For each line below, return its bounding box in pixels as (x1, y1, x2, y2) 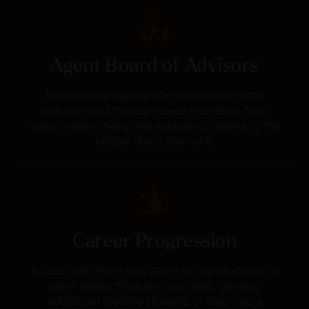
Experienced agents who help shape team (45, 88, 264, 102)
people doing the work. (95, 134, 214, 148)
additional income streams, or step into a (47, 294, 262, 308)
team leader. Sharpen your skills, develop (49, 279, 260, 292)
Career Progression (72, 228, 237, 252)
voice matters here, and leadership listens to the (29, 119, 280, 132)
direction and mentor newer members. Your (40, 103, 269, 117)
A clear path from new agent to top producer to (30, 263, 279, 277)
